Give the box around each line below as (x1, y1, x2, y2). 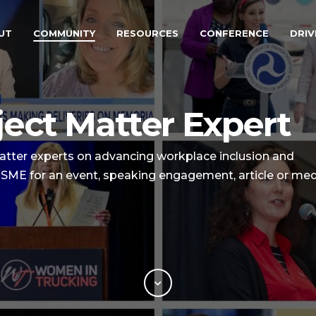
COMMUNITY (32, 28, 95, 39)
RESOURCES (116, 28, 178, 39)
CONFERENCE (199, 28, 269, 39)
